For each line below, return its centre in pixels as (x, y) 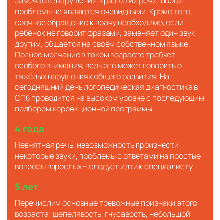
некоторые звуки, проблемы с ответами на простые (108, 155)
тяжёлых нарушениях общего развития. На (92, 76)
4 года (29, 128)
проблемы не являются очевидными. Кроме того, (103, 11)
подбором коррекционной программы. (84, 108)
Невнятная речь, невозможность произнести (97, 145)
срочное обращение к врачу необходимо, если (99, 22)
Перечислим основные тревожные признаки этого (106, 203)
